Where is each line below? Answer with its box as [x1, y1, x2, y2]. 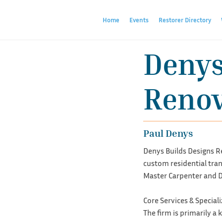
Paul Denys [143, 127, 193, 139]
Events [129, 15, 149, 24]
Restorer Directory [158, 15, 211, 24]
